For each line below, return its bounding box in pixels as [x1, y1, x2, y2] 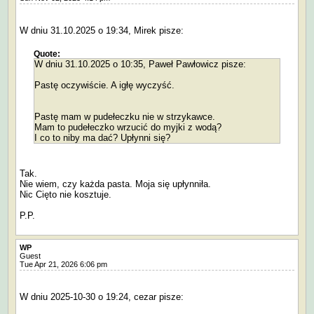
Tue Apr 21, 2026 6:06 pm [20, 260, 114, 269]
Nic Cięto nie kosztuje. [20, 189, 111, 200]
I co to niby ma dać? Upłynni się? [34, 132, 170, 144]
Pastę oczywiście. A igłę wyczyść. [34, 80, 175, 91]
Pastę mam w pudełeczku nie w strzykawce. [34, 111, 215, 123]
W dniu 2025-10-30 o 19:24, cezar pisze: [20, 292, 184, 303]
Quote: [34, 50, 60, 59]
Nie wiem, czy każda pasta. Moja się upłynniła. [20, 179, 211, 190]
